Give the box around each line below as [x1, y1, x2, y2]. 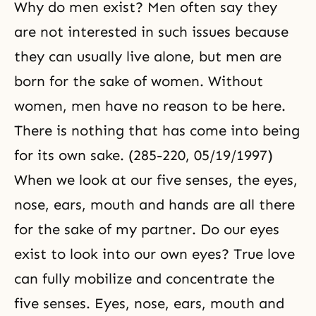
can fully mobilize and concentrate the [14, 270, 274, 287]
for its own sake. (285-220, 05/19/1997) [14, 147, 273, 164]
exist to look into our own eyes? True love [14, 245, 295, 262]
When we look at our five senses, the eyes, [14, 171, 298, 188]
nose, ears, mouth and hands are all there [14, 196, 295, 213]
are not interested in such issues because [14, 23, 288, 40]
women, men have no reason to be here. [14, 97, 286, 114]
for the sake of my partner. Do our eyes [14, 221, 279, 238]
